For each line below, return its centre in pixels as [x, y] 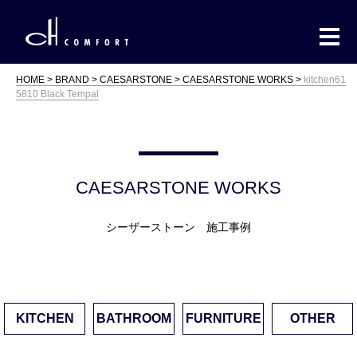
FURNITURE [223, 318]
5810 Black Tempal [57, 94]
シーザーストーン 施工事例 [178, 227]
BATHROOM [134, 318]
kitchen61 [325, 80]
